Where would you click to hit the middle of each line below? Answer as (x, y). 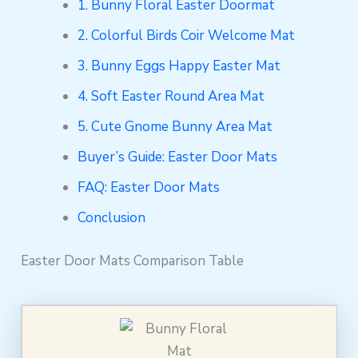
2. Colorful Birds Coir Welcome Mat (187, 36)
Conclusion (112, 218)
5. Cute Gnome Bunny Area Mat (175, 127)
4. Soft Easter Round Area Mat (171, 97)
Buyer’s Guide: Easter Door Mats (178, 157)
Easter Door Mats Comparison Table (133, 261)
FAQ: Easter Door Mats (149, 188)
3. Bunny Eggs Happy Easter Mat (179, 66)
